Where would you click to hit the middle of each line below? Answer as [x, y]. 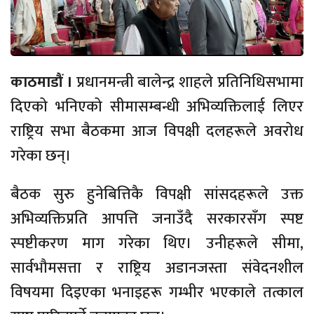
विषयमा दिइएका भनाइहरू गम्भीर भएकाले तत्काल [157, 293]
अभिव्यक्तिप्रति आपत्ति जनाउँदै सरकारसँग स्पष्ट [157, 219]
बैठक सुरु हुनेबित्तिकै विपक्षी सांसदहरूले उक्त [157, 195]
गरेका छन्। [41, 156]
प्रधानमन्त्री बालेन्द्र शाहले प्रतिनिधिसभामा [190, 83]
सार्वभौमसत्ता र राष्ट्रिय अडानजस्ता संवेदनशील [157, 268]
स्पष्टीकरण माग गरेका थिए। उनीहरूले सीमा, [157, 244]
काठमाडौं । [43, 83]
